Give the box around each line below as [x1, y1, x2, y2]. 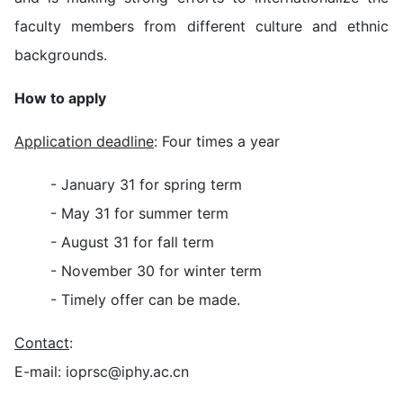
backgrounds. [14, 46, 107, 64]
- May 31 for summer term [50, 204, 228, 222]
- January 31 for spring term [50, 175, 242, 193]
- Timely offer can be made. [50, 291, 240, 309]
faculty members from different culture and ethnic [14, 17, 389, 35]
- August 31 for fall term [50, 233, 214, 251]
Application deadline [14, 132, 154, 150]
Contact [14, 334, 69, 352]
